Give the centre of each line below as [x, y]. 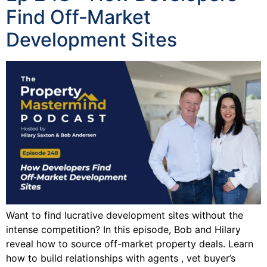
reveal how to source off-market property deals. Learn [130, 243]
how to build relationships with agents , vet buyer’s [121, 258]
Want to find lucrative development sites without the [125, 215]
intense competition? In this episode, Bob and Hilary [123, 229]
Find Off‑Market [78, 17]
